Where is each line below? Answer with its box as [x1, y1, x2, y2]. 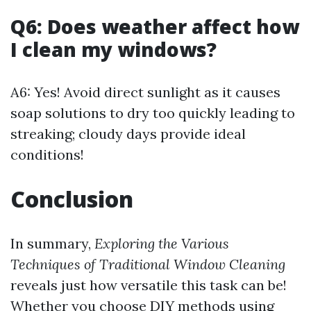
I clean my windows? [10, 36, 217, 62]
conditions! [10, 146, 84, 163]
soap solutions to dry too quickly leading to [10, 104, 295, 121]
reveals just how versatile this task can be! [10, 276, 287, 294]
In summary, [10, 235, 94, 252]
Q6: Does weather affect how [10, 13, 299, 40]
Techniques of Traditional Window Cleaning [10, 255, 285, 273]
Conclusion [10, 184, 133, 214]
